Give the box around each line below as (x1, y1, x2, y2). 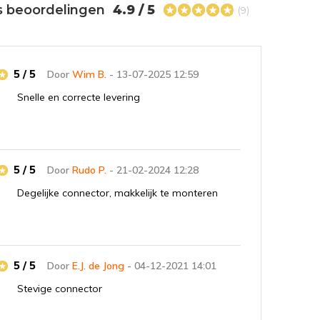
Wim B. (72, 68, 107, 81)
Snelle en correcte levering (17, 91, 141, 104)
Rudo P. (72, 164, 107, 176)
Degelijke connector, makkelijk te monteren (17, 186, 219, 199)
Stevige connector (17, 282, 103, 295)
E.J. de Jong (72, 259, 125, 272)
